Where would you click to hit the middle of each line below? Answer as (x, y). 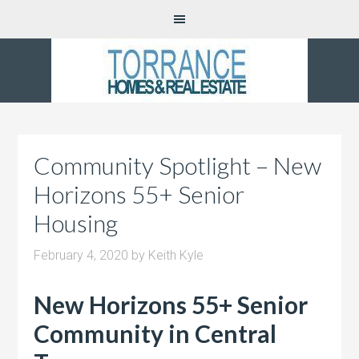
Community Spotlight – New (178, 165)
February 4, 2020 (81, 255)
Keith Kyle (176, 255)
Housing (76, 223)
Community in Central (155, 333)
